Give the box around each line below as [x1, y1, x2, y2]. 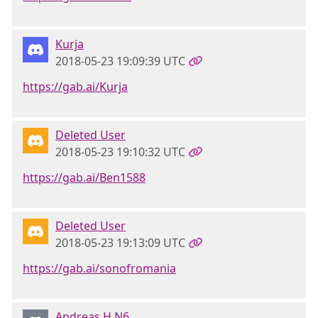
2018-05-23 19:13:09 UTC [55, 235, 185, 251]
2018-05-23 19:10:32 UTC [55, 144, 185, 160]
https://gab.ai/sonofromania [23, 261, 176, 276]
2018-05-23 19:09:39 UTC [55, 53, 185, 69]
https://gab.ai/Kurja [23, 79, 128, 94]
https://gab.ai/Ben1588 [23, 170, 146, 185]
